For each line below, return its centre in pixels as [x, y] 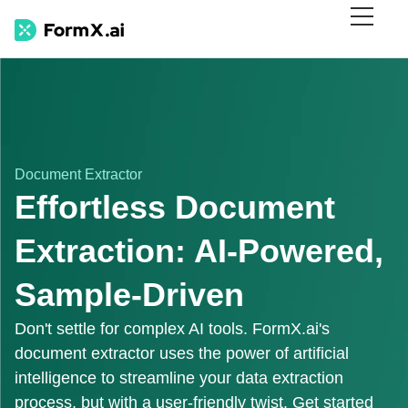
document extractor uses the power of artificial [182, 353]
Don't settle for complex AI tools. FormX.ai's [172, 329]
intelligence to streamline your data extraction [179, 378]
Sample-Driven [129, 295]
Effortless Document [175, 207]
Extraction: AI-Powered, [199, 251]
